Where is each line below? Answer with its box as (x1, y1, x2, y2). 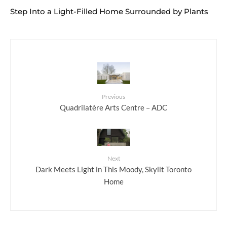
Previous (102, 93, 125, 101)
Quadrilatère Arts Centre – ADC (60, 103, 167, 112)
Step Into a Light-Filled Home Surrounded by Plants (10, 6, 208, 16)
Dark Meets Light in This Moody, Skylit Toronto (35, 165, 192, 174)
